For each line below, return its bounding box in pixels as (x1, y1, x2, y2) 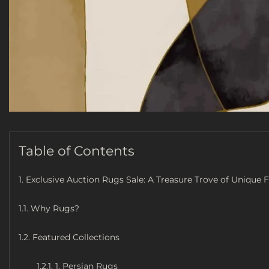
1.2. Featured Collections (19, 231, 119, 243)
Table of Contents (19, 142, 134, 159)
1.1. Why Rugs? (19, 202, 79, 214)
